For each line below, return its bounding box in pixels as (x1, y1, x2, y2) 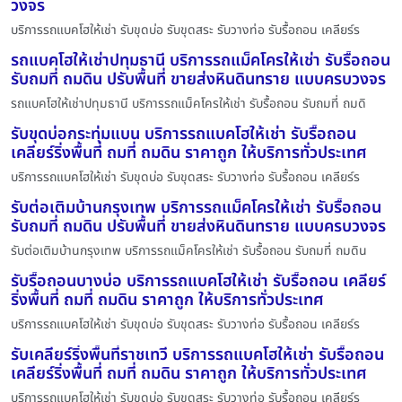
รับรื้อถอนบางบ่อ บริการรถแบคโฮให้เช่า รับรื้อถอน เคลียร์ (11, 268, 386, 293)
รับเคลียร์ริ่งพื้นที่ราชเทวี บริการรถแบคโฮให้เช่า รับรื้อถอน (11, 342, 384, 367)
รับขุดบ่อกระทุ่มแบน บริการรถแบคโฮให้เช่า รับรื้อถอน (11, 121, 356, 146)
